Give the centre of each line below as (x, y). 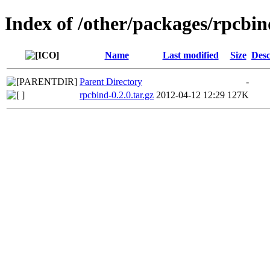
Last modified (190, 55)
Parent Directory (111, 81)
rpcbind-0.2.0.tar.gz (117, 95)
